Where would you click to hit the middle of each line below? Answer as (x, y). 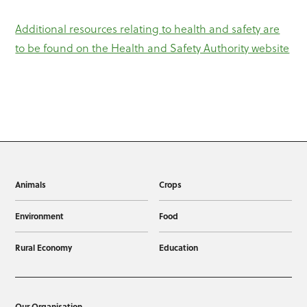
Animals (31, 185)
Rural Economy (44, 248)
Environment (40, 216)
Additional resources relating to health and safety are (148, 29)
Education (178, 248)
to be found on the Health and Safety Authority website (152, 48)
